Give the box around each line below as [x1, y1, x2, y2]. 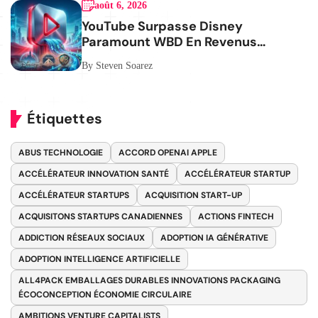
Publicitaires [82, 48, 161, 66]
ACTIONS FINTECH [198, 210, 274, 222]
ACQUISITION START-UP [145, 189, 242, 201]
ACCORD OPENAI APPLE [119, 146, 217, 158]
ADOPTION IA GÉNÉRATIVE [160, 231, 268, 243]
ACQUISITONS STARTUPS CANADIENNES [18, 210, 182, 222]
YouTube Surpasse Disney [82, 17, 243, 35]
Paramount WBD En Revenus [82, 33, 257, 50]
